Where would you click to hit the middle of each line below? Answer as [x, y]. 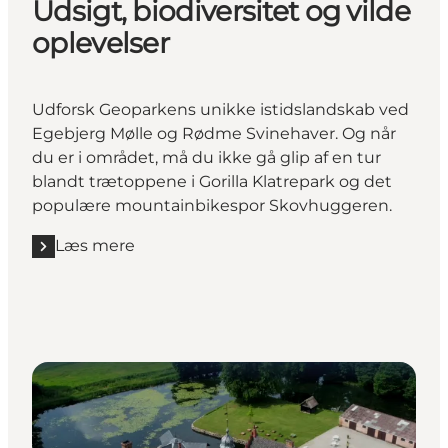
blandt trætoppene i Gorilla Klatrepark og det [212, 182]
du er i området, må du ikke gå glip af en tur [206, 158]
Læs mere [95, 246]
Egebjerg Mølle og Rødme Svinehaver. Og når [214, 134]
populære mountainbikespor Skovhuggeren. [212, 206]
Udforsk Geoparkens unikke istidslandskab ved [220, 110]
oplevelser [101, 43]
